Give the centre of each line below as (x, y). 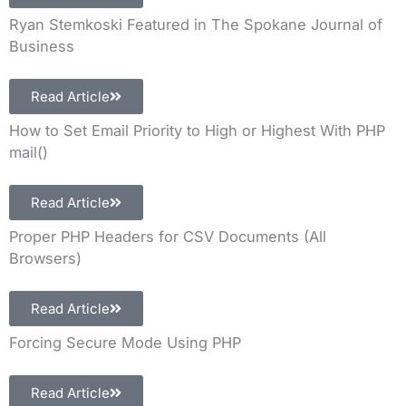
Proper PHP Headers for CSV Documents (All (168, 236)
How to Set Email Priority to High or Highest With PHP (197, 130)
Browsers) (45, 258)
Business (42, 46)
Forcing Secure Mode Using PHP (125, 342)
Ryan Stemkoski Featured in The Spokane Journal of (196, 24)
